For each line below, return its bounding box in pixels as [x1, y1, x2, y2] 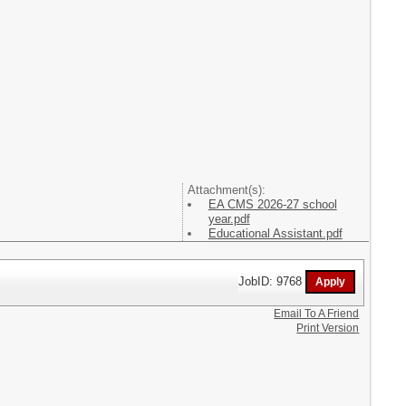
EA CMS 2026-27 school [208, 197, 337, 211]
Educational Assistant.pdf [208, 226, 343, 240]
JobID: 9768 [238, 274, 306, 288]
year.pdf [208, 211, 250, 226]
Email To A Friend [274, 307, 360, 321]
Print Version [296, 322, 360, 335]
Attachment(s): [187, 182, 266, 197]
